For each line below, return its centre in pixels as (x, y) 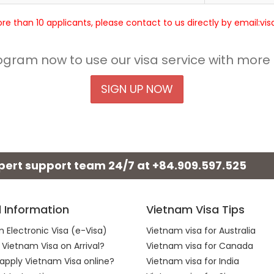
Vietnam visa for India (193, 261)
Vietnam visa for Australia (201, 231)
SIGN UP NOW (137, 89)
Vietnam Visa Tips (195, 209)
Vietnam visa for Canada (200, 246)
